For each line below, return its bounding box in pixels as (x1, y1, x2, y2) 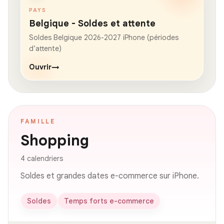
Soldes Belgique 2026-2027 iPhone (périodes (29, 32, 178, 42)
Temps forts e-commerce (64, 196, 154, 205)
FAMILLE (20, 117, 56, 125)
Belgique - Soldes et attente (29, 17, 155, 29)
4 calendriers (20, 153, 63, 163)
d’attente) (29, 43, 61, 53)
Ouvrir (29, 62, 51, 71)
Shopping (20, 130, 89, 150)
